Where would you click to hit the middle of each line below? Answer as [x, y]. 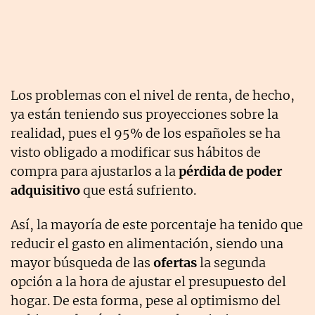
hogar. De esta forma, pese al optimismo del [146, 300]
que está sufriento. [138, 190]
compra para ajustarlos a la [95, 171]
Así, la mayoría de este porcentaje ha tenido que [157, 224]
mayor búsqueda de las [82, 262]
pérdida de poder [230, 171]
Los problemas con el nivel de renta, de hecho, [153, 95]
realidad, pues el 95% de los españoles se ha [146, 133]
